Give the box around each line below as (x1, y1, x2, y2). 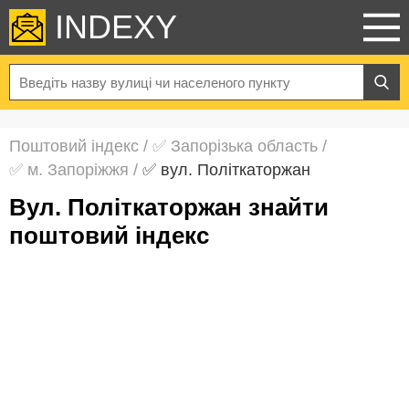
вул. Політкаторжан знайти (9, 194, 26, 221)
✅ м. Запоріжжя (9, 161, 129, 179)
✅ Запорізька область (152, 137, 318, 155)
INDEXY (55, 8, 177, 46)
